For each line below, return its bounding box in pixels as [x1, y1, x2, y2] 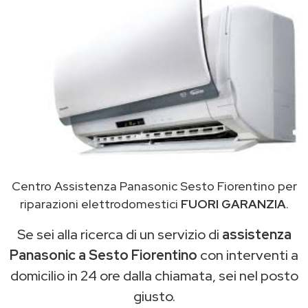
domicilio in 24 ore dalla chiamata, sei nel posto [10, 267, 298, 285]
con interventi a [197, 246, 298, 265]
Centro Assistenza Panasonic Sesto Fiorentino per [11, 178, 297, 195]
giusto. [133, 287, 175, 306]
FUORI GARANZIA [180, 196, 286, 212]
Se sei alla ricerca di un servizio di [16, 225, 222, 244]
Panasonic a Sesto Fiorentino [10, 246, 197, 265]
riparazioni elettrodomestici [19, 196, 181, 212]
